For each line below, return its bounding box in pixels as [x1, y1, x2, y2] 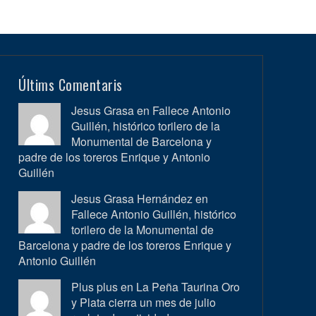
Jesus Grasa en [71, 102, 153, 119]
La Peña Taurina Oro [136, 278, 241, 295]
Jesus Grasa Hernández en [71, 190, 209, 207]
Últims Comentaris [18, 73, 123, 95]
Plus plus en [71, 278, 137, 295]
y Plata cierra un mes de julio [71, 293, 217, 310]
